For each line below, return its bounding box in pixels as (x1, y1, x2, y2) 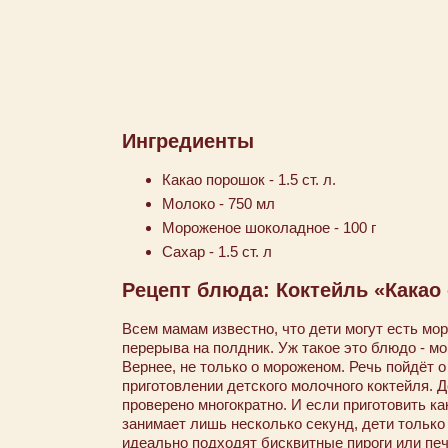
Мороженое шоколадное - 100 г (162, 219, 376, 236)
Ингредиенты (122, 130, 254, 152)
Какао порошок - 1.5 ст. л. (162, 171, 336, 188)
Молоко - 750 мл (162, 195, 275, 212)
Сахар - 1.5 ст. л (162, 243, 272, 260)
